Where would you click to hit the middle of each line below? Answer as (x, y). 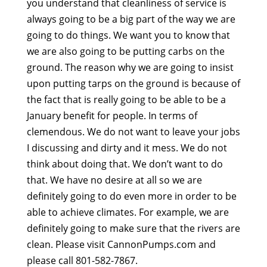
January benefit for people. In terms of (112, 116)
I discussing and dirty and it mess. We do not (127, 148)
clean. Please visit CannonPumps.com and (121, 245)
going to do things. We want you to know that (128, 35)
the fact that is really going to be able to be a (126, 100)
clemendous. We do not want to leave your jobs (133, 132)
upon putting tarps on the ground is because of (133, 84)
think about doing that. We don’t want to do (125, 164)
